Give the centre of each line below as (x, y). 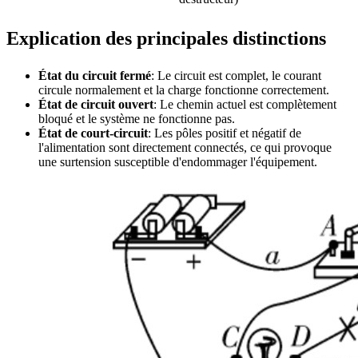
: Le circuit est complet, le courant (236, 75)
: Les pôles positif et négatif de (225, 133)
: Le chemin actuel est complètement (245, 104)
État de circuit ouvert (96, 104)
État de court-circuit (93, 133)
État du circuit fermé (95, 75)
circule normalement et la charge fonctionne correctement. (184, 89)
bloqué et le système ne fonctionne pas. (137, 118)
